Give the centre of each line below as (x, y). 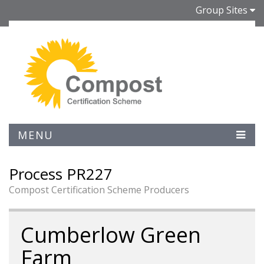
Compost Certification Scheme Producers (99, 190)
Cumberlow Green (111, 235)
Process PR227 (61, 174)
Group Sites (222, 10)
